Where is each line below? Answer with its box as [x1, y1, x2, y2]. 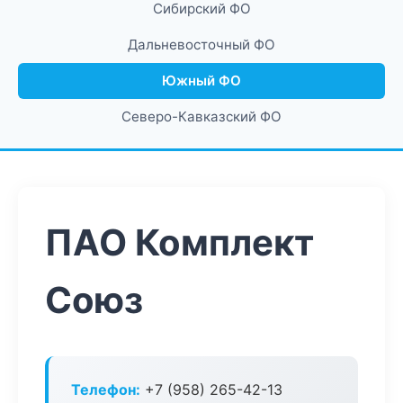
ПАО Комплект [45, 220, 314, 264]
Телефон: [71, 381, 140, 399]
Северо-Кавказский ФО [121, 108, 282, 125]
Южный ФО [162, 72, 241, 89]
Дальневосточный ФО [128, 36, 275, 53]
